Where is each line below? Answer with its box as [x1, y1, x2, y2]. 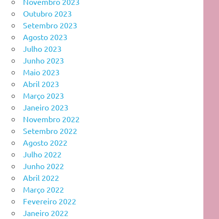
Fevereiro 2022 [23, 196, 76, 206]
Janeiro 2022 [23, 207, 68, 218]
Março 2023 [23, 90, 64, 100]
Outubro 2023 [23, 8, 72, 18]
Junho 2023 [23, 55, 64, 65]
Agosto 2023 [23, 31, 67, 42]
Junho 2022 [23, 160, 64, 171]
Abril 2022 [23, 172, 59, 182]
